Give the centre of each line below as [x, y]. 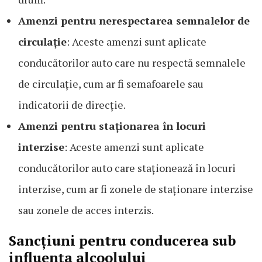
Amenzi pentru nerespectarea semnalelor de [134, 21]
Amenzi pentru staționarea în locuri [112, 126]
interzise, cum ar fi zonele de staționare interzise [136, 189]
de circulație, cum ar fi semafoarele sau [111, 84]
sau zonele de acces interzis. [86, 210]
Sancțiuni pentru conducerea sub [122, 241]
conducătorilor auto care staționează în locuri [127, 168]
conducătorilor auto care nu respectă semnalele [132, 63]
